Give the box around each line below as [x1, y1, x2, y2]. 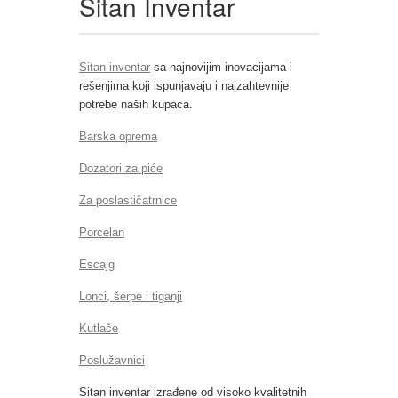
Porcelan [79, 226, 124, 239]
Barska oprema [79, 130, 157, 143]
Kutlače [79, 322, 118, 335]
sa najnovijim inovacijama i [150, 60, 292, 74]
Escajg [79, 258, 115, 271]
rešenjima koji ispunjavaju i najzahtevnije [79, 79, 289, 92]
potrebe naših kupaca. [79, 98, 193, 111]
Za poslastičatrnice [79, 194, 177, 207]
